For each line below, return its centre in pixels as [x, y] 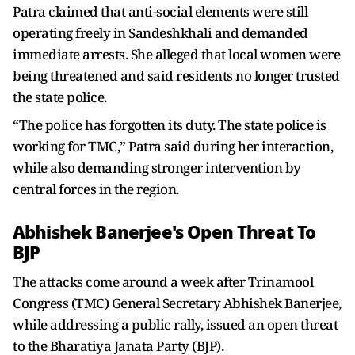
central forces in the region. [96, 189]
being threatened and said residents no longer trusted [176, 75]
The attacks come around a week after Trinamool [163, 281]
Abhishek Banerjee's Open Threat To [164, 232]
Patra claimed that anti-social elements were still [160, 11]
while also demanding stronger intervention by [157, 167]
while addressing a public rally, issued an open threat [175, 324]
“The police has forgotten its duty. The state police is [170, 124]
